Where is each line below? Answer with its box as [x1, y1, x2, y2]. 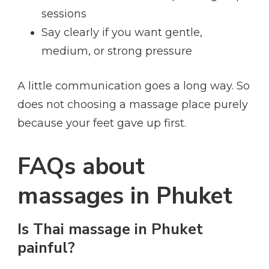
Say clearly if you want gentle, [41, 25, 202, 39]
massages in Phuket [17, 180, 232, 212]
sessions [41, 7, 86, 20]
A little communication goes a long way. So [17, 79, 250, 92]
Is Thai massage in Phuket [17, 219, 203, 240]
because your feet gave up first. [17, 116, 186, 130]
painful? [17, 238, 75, 259]
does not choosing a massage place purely [17, 97, 248, 111]
